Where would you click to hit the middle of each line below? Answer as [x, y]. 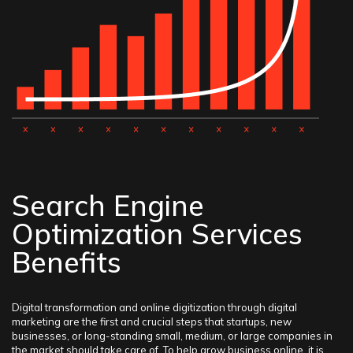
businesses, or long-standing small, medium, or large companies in [172, 336]
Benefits [67, 262]
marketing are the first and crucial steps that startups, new [152, 321]
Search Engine [108, 205]
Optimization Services [157, 234]
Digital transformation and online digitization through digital [154, 307]
